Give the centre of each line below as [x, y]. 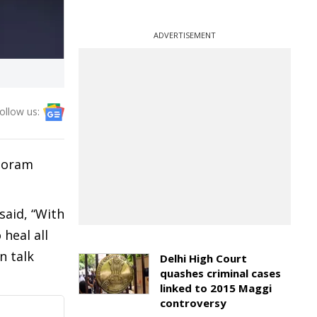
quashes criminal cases [220, 273]
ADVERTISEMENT [185, 35]
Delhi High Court [203, 258]
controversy [193, 303]
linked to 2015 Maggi [216, 288]
